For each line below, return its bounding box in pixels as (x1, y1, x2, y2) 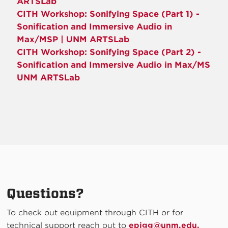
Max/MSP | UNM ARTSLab (17, 34, 130, 44)
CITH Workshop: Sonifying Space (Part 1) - (17, 9, 200, 19)
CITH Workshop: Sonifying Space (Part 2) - (17, 47, 202, 57)
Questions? (7, 185, 84, 201)
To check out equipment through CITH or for (7, 208, 184, 217)
